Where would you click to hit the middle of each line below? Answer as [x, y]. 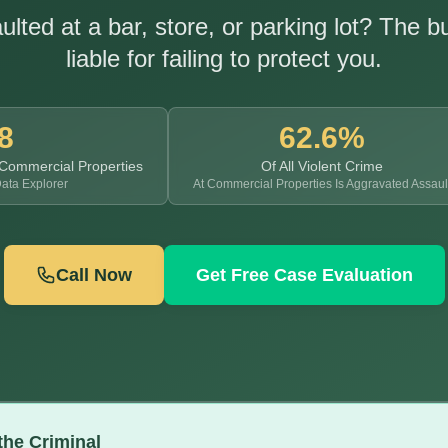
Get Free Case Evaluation [304, 275]
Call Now [93, 275]
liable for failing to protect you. [224, 58]
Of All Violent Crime [321, 166]
